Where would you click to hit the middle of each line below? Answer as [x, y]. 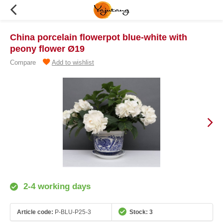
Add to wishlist [73, 62]
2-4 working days [56, 186]
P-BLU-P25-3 [72, 212]
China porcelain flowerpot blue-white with [99, 37]
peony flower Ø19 [47, 49]
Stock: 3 [141, 212]
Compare [23, 62]
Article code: [35, 212]
